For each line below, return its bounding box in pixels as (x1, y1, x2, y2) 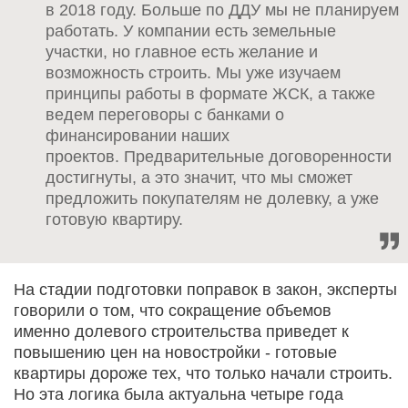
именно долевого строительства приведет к (14, 321, 349, 341)
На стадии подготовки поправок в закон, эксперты (14, 280, 397, 299)
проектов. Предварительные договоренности (46, 147, 392, 166)
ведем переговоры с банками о (46, 105, 284, 124)
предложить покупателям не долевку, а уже (46, 189, 379, 208)
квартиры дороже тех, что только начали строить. (14, 363, 393, 382)
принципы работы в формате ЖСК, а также (46, 84, 375, 103)
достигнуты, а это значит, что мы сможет (46, 168, 352, 187)
